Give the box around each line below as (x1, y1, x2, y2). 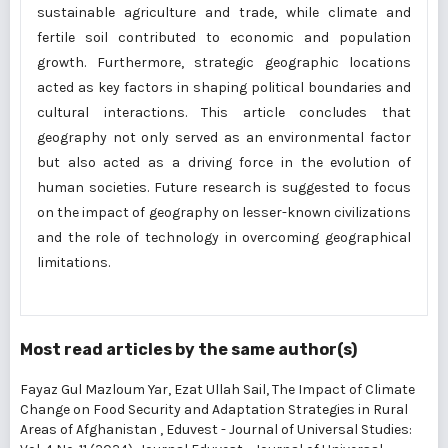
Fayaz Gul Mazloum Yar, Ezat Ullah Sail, (20, 381, 272, 398)
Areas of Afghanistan (20, 421, 160, 438)
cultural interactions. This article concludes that (37, 104, 411, 121)
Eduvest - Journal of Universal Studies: (166, 421, 412, 438)
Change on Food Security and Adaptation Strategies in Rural (20, 401, 408, 418)
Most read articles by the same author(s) (20, 340, 357, 359)
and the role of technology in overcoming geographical (37, 229, 411, 246)
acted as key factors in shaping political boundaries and (37, 79, 411, 96)
